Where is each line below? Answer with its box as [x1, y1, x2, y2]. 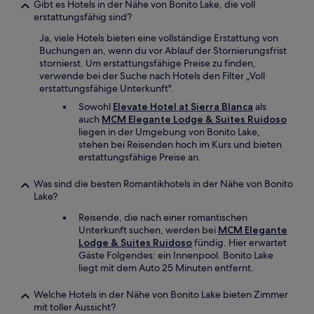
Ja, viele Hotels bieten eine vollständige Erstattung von [39, 32, 278, 44]
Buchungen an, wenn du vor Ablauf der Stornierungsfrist [39, 44, 287, 57]
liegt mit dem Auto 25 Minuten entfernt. [78, 261, 254, 274]
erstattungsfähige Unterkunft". [39, 82, 174, 95]
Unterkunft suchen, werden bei [78, 224, 218, 236]
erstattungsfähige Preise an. [78, 151, 201, 163]
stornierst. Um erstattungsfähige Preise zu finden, [39, 57, 256, 69]
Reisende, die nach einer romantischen [78, 211, 247, 224]
